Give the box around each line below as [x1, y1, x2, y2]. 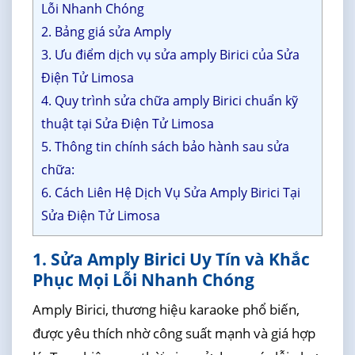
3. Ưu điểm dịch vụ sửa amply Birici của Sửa [40, 45, 300, 63]
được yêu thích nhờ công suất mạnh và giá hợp [32, 324, 315, 343]
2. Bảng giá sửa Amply [40, 22, 171, 40]
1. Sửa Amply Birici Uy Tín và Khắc [32, 247, 310, 270]
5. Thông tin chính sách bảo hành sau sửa [40, 137, 289, 155]
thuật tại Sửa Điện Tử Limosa [40, 114, 214, 132]
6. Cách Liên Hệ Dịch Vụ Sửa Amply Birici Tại [40, 183, 300, 201]
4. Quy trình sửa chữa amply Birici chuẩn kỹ [40, 91, 298, 109]
